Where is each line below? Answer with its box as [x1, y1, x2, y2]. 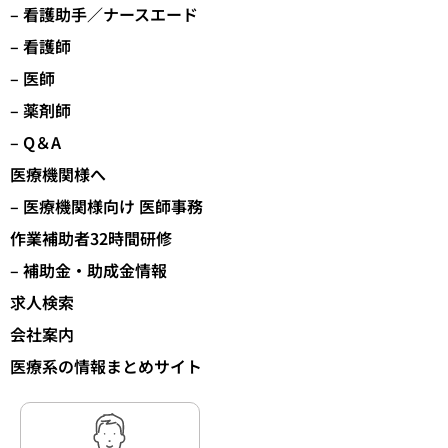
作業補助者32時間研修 [10, 226, 172, 251]
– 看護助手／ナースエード [10, 2, 198, 27]
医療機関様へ [10, 162, 106, 187]
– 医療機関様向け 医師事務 [10, 194, 203, 219]
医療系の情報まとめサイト [10, 354, 202, 379]
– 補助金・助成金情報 [10, 258, 167, 283]
